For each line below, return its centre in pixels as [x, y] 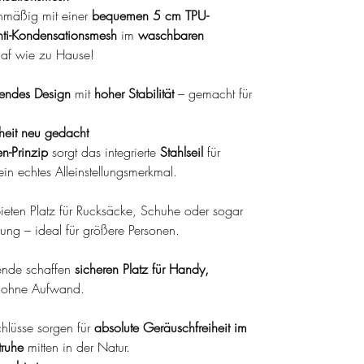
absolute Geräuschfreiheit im [171, 327]
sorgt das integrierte [104, 152]
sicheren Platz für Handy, [142, 269]
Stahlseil [182, 152]
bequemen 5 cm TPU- [150, 15]
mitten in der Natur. [77, 347]
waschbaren [171, 35]
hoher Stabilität [134, 93]
